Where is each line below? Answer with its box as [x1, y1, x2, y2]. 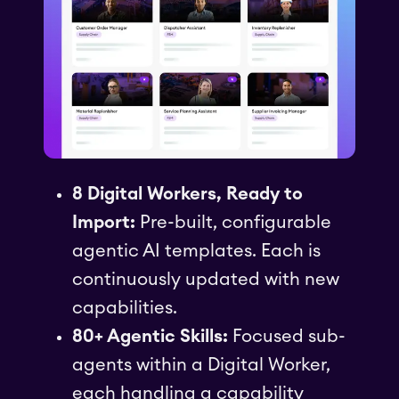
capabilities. [72, 298, 177, 317]
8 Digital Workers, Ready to [72, 184, 303, 203]
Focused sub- [232, 327, 346, 346]
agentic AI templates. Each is [72, 241, 321, 260]
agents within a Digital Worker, [72, 355, 330, 374]
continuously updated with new [72, 270, 339, 289]
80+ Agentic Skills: [72, 327, 232, 346]
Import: [72, 213, 135, 232]
